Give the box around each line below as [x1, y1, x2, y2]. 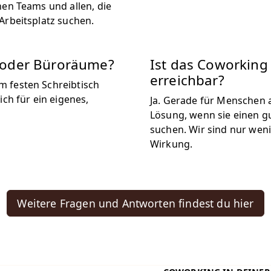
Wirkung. [150, 137, 193, 151]
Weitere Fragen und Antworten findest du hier [17, 196, 254, 211]
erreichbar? [150, 71, 224, 90]
